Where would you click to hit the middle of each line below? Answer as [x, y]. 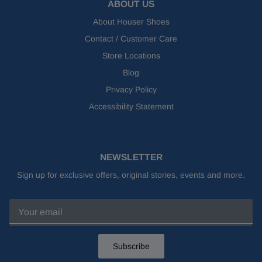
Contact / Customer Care [131, 39]
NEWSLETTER [131, 157]
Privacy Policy [131, 90]
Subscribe [131, 246]
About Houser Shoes [131, 22]
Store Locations [131, 56]
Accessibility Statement [131, 107]
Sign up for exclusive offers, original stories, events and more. [131, 175]
